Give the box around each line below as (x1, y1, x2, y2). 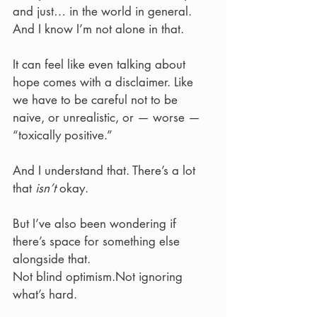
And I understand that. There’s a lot (13, 163, 199, 178)
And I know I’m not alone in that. (13, 21, 184, 37)
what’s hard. (13, 287, 77, 302)
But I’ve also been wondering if (13, 216, 180, 231)
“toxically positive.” (13, 127, 113, 143)
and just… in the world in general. (13, 4, 195, 19)
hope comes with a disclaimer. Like (13, 74, 197, 90)
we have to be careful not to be (13, 92, 181, 108)
